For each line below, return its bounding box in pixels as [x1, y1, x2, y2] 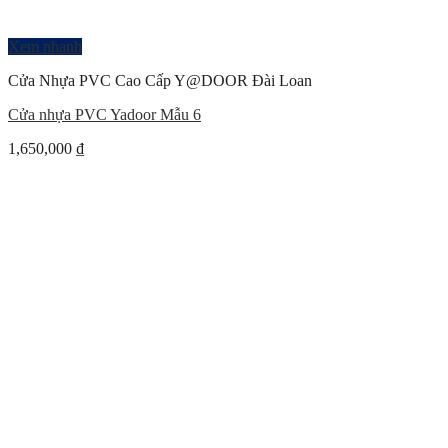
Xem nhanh [8, 38, 82, 55]
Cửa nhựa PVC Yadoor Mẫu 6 [8, 106, 201, 123]
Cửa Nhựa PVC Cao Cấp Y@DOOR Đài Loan [8, 72, 312, 89]
